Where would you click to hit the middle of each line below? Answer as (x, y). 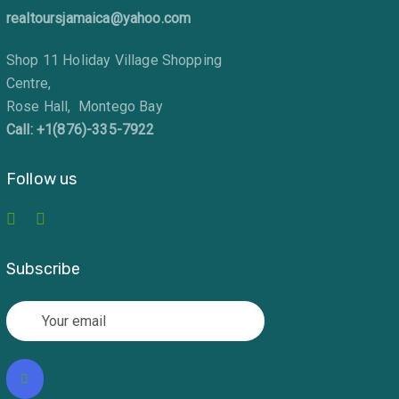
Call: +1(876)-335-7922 (81, 129)
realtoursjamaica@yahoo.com (99, 18)
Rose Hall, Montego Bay (85, 106)
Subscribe (44, 269)
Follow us (42, 179)
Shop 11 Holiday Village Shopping (114, 60)
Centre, (29, 83)
